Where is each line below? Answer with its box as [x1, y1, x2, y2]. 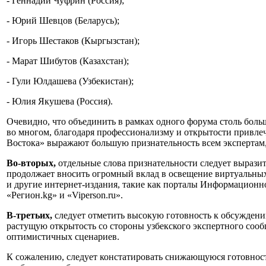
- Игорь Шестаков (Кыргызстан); [7, 36, 140, 46]
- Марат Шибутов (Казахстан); [7, 56, 129, 66]
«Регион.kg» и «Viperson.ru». [7, 190, 123, 201]
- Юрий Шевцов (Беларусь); [7, 15, 119, 26]
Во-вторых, [7, 158, 56, 169]
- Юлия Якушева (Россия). [7, 96, 115, 107]
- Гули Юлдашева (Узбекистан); [7, 76, 134, 87]
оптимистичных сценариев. [7, 232, 119, 242]
